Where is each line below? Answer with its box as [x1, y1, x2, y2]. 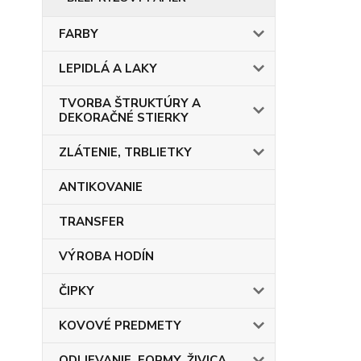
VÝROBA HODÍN [59, 248, 154, 264]
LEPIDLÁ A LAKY [59, 60, 157, 77]
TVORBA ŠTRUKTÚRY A [59, 95, 201, 111]
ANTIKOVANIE [59, 179, 143, 195]
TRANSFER [59, 214, 124, 230]
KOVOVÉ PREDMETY [59, 317, 181, 334]
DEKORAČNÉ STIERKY [59, 110, 189, 126]
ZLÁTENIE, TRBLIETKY [59, 144, 192, 160]
